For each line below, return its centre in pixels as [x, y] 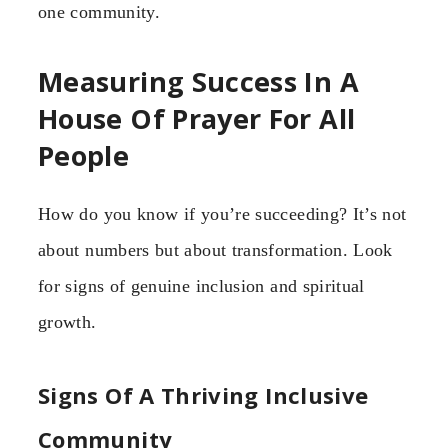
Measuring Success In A [198, 81]
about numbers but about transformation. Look [215, 250]
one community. [99, 12]
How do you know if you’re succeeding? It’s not [222, 214]
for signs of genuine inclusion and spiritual [201, 286]
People [84, 155]
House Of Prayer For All [197, 118]
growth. [67, 322]
